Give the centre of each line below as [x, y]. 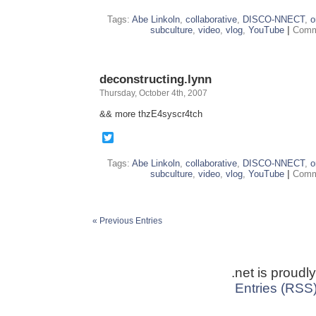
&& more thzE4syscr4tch [151, 114]
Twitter [130, 137]
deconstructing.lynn [156, 79]
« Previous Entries [127, 221]
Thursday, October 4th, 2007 [153, 93]
